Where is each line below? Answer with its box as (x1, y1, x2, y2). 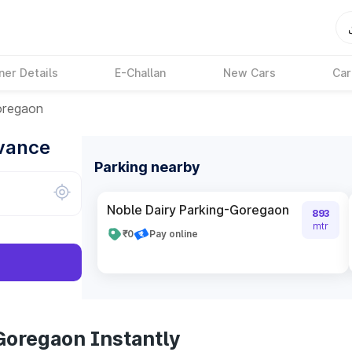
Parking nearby (94, 159, 200, 175)
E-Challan (115, 66, 167, 79)
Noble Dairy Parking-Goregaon (107, 202, 289, 218)
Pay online (149, 228, 198, 240)
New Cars (222, 66, 276, 79)
